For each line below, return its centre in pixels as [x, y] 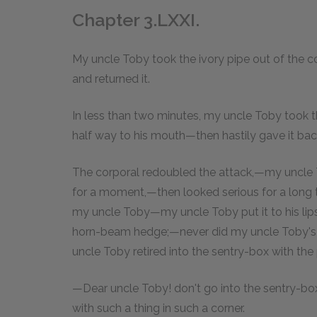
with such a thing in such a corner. [158, 308]
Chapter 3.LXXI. [136, 20]
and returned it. [111, 79]
